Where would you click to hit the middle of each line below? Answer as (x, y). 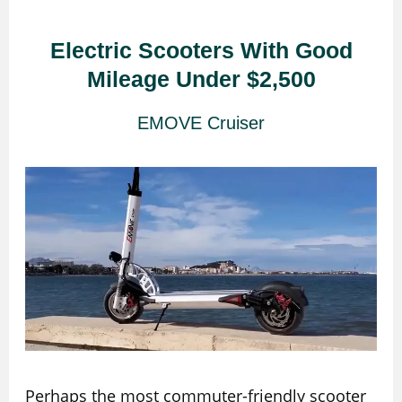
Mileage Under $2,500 (201, 79)
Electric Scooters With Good (201, 50)
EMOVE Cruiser (201, 122)
